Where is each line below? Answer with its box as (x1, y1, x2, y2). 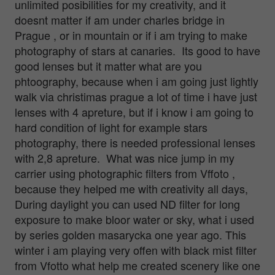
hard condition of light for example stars (15, 118, 207, 135)
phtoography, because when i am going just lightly (15, 72, 258, 89)
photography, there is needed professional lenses (15, 134, 255, 150)
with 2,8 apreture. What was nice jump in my (15, 149, 234, 166)
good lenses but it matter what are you (15, 57, 202, 74)
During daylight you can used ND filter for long (15, 195, 240, 212)
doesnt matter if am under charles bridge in (15, 11, 225, 28)
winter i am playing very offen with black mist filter (15, 241, 257, 258)
